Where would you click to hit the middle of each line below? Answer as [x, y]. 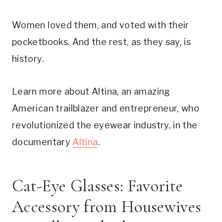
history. [28, 58]
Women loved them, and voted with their [101, 25]
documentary [42, 142]
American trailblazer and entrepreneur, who [106, 108]
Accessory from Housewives [107, 207]
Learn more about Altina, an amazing [91, 91]
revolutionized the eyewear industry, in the [105, 125]
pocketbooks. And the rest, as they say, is [102, 42]
